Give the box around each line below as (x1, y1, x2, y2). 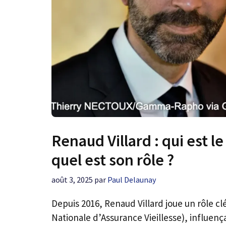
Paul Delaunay (107, 175, 156, 185)
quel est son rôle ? (51, 150, 174, 171)
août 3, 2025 (51, 175, 93, 185)
